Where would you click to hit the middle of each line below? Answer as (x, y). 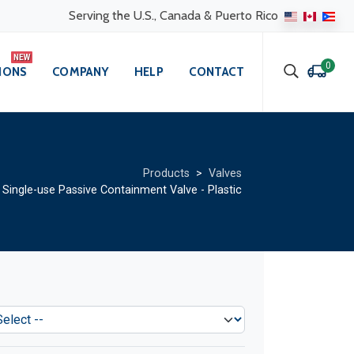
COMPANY (80, 72)
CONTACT (217, 72)
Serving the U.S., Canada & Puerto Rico (175, 15)
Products (166, 173)
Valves (225, 173)
